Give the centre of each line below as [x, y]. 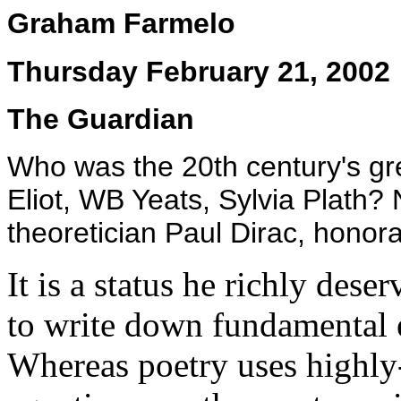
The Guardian [101, 119]
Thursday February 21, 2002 [199, 72]
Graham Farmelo [121, 23]
